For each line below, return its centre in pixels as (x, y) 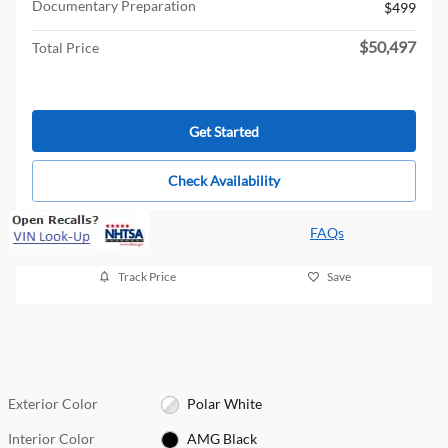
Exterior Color (53, 403)
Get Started (224, 131)
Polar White (224, 403)
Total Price (65, 48)
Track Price (146, 277)
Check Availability (224, 181)
